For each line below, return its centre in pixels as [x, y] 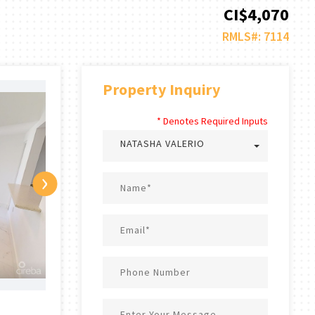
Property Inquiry [161, 89]
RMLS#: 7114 [255, 36]
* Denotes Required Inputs [212, 121]
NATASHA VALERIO [162, 143]
